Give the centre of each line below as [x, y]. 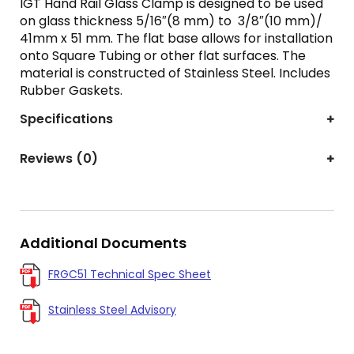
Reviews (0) [59, 158]
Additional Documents [103, 243]
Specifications [66, 119]
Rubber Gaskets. [71, 90]
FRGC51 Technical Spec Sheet [130, 274]
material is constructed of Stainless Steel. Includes [175, 73]
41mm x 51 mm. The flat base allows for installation [176, 38]
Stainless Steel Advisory [112, 310]
